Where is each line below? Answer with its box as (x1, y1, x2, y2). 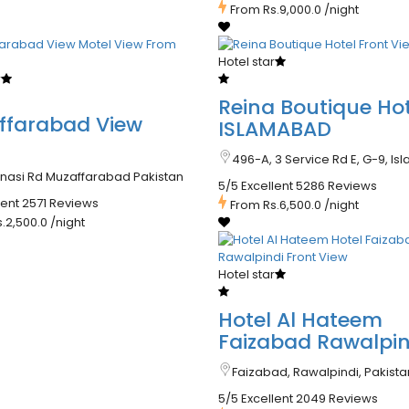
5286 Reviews (295, 177, 377, 195)
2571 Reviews (22, 194, 99, 213)
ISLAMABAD (217, 115, 331, 144)
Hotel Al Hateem (217, 306, 383, 335)
